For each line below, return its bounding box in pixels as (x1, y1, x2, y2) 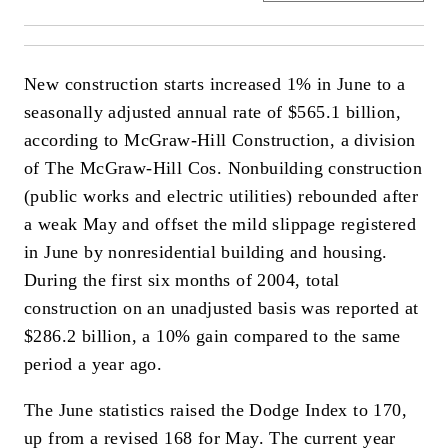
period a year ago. (24, 354, 163, 375)
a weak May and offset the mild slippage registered (24, 214, 416, 235)
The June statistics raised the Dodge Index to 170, (24, 399, 407, 420)
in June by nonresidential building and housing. (24, 242, 388, 263)
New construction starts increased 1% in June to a (24, 74, 406, 95)
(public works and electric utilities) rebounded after (24, 186, 419, 207)
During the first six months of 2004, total (24, 270, 340, 291)
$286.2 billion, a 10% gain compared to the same (24, 326, 401, 347)
